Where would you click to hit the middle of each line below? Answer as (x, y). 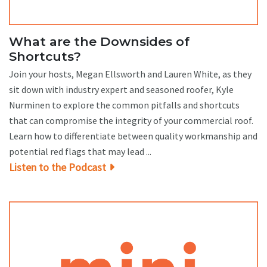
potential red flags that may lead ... (80, 152)
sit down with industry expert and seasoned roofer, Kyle (121, 90)
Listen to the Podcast (58, 167)
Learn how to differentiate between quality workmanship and (133, 136)
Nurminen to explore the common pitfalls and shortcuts (124, 105)
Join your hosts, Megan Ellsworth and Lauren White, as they (130, 74)
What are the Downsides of (99, 42)
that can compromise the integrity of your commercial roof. (131, 121)
